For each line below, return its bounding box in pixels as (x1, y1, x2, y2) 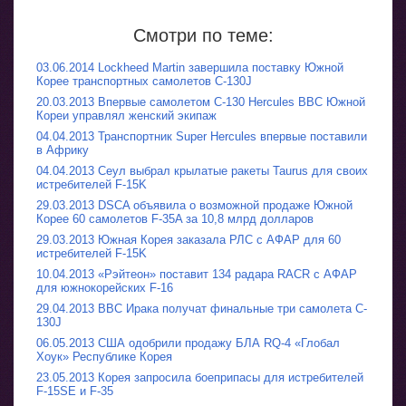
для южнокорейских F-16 (36, 280, 173, 295)
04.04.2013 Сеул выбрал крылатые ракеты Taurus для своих (36, 163, 368, 178)
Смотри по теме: (132, 24, 274, 45)
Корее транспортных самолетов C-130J (36, 73, 252, 88)
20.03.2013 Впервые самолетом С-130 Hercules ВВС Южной (36, 94, 365, 109)
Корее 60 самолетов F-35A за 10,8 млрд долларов (36, 211, 314, 226)
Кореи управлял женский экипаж (36, 108, 217, 122)
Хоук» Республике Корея (36, 349, 172, 363)
